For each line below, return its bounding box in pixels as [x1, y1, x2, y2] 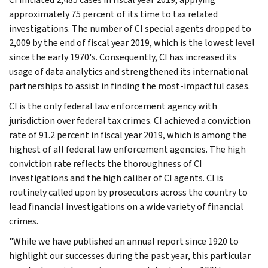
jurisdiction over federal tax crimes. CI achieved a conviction [9, 114, 251, 127]
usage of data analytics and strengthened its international [9, 65, 248, 78]
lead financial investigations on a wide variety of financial [9, 200, 243, 213]
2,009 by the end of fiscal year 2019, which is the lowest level [9, 36, 255, 49]
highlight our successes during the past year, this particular [9, 249, 251, 262]
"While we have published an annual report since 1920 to [9, 234, 239, 248]
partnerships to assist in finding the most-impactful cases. [9, 79, 250, 92]
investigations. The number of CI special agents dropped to [9, 22, 251, 35]
